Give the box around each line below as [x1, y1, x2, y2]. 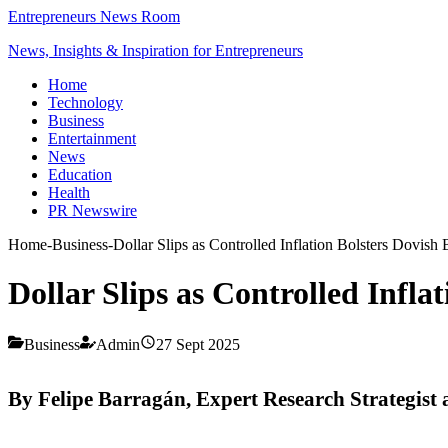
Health [48, 184, 90, 201]
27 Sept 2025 [156, 335, 240, 353]
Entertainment [48, 130, 136, 147]
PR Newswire [48, 202, 137, 219]
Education [48, 166, 112, 183]
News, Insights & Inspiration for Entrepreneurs [8, 42, 303, 59]
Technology [48, 94, 123, 111]
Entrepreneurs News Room [8, 8, 180, 25]
